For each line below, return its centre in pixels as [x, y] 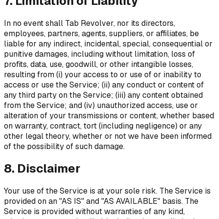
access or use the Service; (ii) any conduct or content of [104, 85]
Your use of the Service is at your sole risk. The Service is [107, 191]
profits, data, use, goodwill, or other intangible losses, [99, 64]
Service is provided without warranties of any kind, [94, 212]
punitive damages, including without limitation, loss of [99, 54]
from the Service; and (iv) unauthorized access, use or [101, 105]
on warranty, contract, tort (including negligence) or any [103, 126]
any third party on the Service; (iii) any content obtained [103, 95]
